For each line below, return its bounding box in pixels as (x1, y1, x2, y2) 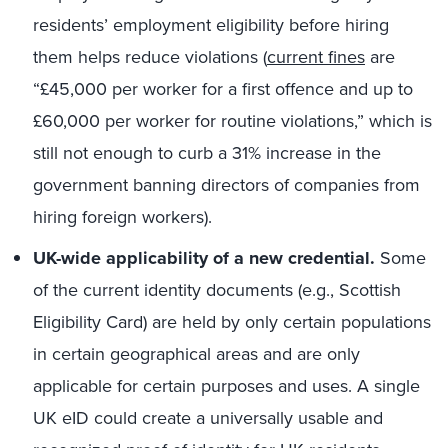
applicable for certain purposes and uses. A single (33, 373, 420, 399)
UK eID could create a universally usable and (33, 405, 383, 431)
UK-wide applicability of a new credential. (33, 245, 375, 271)
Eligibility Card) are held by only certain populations (33, 309, 431, 335)
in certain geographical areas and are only (33, 341, 360, 367)
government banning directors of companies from (33, 172, 420, 198)
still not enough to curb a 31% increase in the (33, 140, 381, 166)
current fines (267, 44, 365, 70)
